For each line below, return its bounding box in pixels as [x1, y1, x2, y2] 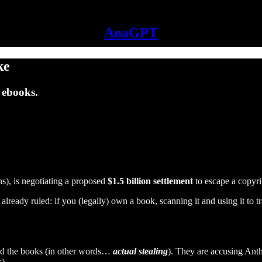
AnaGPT [104, 25, 158, 40]
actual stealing [113, 246, 168, 256]
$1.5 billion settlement [108, 175, 193, 186]
